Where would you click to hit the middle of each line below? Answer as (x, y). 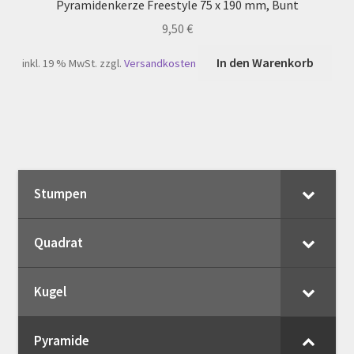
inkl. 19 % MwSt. (60, 64)
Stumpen (60, 194)
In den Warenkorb (265, 63)
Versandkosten (160, 64)
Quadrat (58, 243)
